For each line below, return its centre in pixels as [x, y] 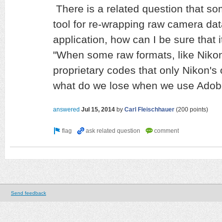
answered [66, 109]
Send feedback [28, 193]
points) [198, 109]
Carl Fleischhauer [149, 109]
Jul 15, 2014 [98, 109]
